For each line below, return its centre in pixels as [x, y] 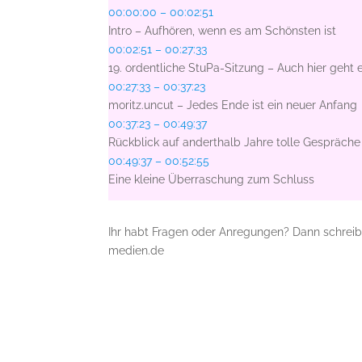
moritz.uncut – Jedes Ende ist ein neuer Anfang [233, 105]
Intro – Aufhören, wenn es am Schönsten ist [223, 31]
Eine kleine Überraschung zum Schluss [212, 180]
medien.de [137, 251]
